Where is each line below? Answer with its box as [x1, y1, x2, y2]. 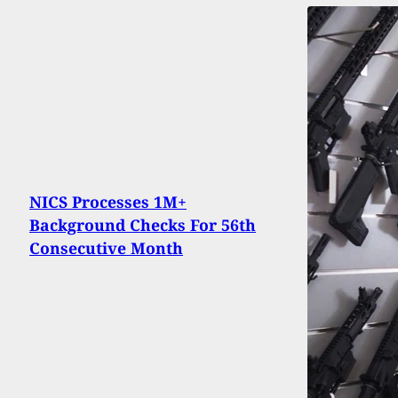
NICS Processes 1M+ [29, 191, 187, 213]
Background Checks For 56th [29, 214, 256, 236]
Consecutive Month [29, 237, 183, 259]
